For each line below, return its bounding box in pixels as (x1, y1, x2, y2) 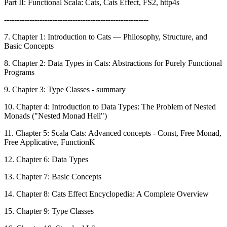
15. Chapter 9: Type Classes (4, 206, 94, 215)
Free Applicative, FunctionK (4, 137, 95, 146)
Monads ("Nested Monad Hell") (4, 111, 107, 120)
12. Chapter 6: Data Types (4, 155, 88, 164)
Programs (4, 67, 34, 77)
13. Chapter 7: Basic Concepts (4, 172, 101, 181)
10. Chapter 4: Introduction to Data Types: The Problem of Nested (4, 102, 216, 111)
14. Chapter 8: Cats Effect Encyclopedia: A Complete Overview (4, 189, 209, 198)
